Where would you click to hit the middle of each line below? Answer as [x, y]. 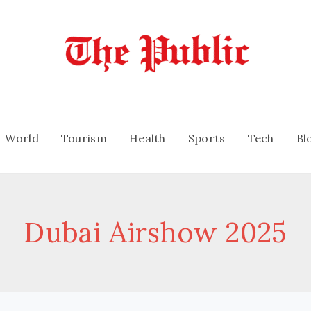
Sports [207, 138]
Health [147, 138]
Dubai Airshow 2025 [155, 232]
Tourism [84, 138]
